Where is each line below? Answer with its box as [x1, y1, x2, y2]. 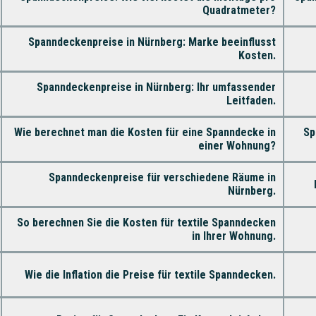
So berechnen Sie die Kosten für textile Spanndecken [16, 215, 276, 229]
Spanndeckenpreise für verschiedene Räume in [48, 170, 276, 184]
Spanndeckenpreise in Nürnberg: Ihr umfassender [36, 80, 276, 94]
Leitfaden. [226, 93, 276, 107]
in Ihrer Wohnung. [191, 229, 276, 243]
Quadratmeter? [202, 3, 276, 17]
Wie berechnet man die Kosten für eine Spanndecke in [13, 125, 276, 139]
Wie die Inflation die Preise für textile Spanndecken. [24, 267, 276, 281]
